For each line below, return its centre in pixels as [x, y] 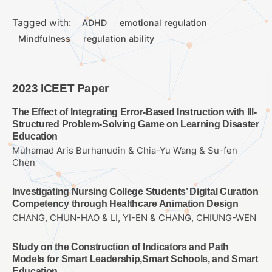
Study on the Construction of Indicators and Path [121, 247]
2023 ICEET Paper [60, 88]
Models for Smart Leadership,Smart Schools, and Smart [135, 259]
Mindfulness [45, 38]
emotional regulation [164, 22]
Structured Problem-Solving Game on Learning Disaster [136, 124]
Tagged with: [42, 22]
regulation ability [119, 38]
